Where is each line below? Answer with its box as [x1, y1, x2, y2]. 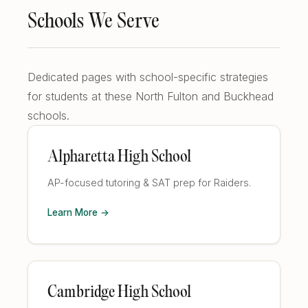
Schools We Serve [27, 12, 159, 33]
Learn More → [47, 207, 109, 218]
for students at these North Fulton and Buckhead [27, 89, 274, 103]
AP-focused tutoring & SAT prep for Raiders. [47, 177, 251, 188]
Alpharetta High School [47, 149, 191, 166]
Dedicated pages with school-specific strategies [27, 70, 268, 84]
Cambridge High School [47, 285, 191, 301]
